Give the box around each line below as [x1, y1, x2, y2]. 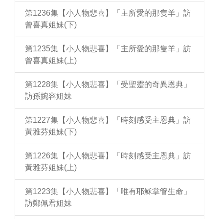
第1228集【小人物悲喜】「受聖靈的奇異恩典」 [25, 80, 191, 89]
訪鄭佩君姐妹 [25, 199, 72, 208]
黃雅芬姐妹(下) [25, 128, 77, 136]
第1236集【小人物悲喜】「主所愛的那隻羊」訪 [25, 9, 191, 18]
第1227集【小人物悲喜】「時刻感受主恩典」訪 [25, 116, 191, 125]
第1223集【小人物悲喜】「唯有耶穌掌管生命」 [25, 187, 191, 196]
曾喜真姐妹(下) [25, 21, 77, 29]
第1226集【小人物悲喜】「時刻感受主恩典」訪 [25, 152, 191, 160]
